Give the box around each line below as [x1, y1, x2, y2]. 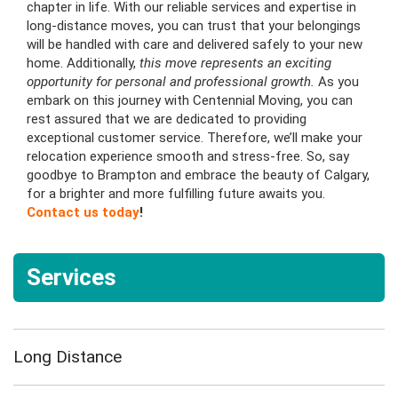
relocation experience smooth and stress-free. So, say [27, 147, 349, 164]
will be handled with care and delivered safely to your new [27, 36, 362, 52]
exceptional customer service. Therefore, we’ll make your [27, 129, 362, 146]
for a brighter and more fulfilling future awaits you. [27, 185, 325, 202]
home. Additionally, [27, 54, 136, 71]
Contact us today [27, 203, 139, 220]
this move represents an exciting [136, 54, 331, 71]
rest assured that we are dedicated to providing [27, 110, 306, 127]
